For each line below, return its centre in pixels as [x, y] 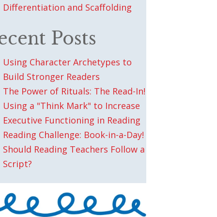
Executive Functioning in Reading [72, 120]
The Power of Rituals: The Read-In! [74, 91]
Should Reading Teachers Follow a [74, 149]
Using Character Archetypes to [68, 62]
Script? [18, 164]
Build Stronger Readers [52, 77]
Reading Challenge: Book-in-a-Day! [74, 135]
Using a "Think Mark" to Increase [72, 106]
